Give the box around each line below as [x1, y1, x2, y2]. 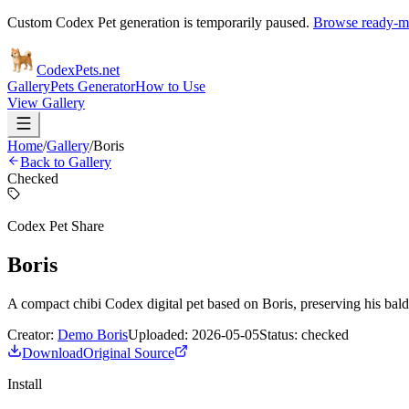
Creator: [7, 326, 54, 342]
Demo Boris [58, 326, 128, 342]
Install [7, 375, 42, 392]
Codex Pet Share [7, 218, 104, 234]
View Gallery [7, 95, 85, 110]
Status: [259, 326, 301, 342]
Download [22, 344, 83, 361]
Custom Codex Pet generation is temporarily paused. [7, 15, 309, 30]
